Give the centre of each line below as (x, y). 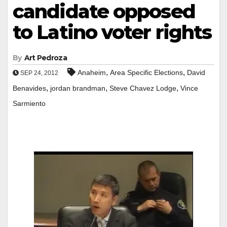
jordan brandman (78, 88)
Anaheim (92, 72)
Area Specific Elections (146, 72)
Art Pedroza (45, 58)
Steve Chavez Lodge (143, 88)
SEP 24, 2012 (39, 73)
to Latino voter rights (112, 32)
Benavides (29, 88)
